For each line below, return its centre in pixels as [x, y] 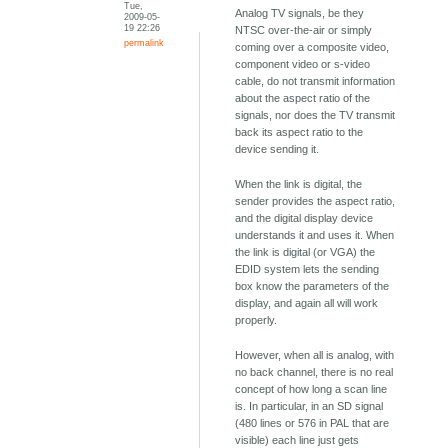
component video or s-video [303, 64]
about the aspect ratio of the [303, 98]
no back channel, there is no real [314, 372]
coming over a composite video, [312, 47]
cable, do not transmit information [315, 81]
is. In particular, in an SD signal [309, 406]
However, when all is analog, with [315, 355]
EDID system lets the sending [307, 269]
